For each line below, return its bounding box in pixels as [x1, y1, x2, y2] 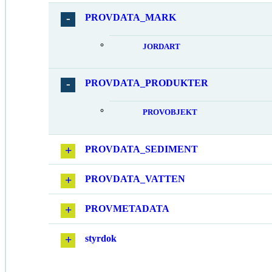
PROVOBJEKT [143, 108, 197, 117]
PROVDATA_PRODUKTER [85, 78, 208, 89]
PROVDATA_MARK [85, 12, 176, 22]
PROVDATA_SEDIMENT [85, 144, 198, 155]
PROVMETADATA [85, 203, 169, 214]
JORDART [143, 42, 180, 51]
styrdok [85, 233, 117, 244]
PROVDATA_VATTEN [85, 174, 185, 185]
